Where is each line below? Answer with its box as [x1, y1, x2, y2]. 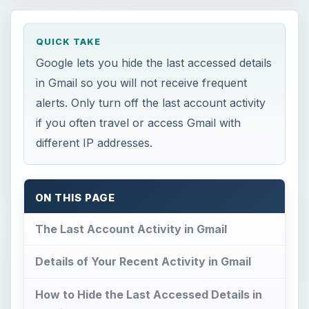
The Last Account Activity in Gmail [34, 221, 227, 236]
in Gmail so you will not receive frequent [36, 75, 248, 90]
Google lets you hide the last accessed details [36, 55, 272, 70]
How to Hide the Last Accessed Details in [34, 288, 262, 302]
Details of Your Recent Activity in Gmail [34, 255, 251, 269]
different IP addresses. [36, 135, 153, 150]
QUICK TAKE [36, 37, 101, 48]
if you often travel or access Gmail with [36, 115, 241, 130]
